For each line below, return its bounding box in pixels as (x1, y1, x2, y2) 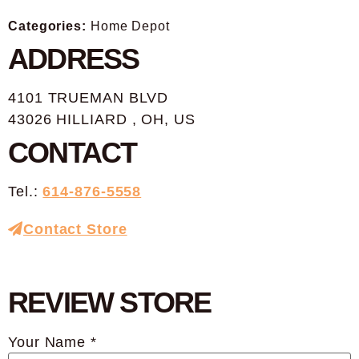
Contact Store (22, 220, 127, 237)
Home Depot (90, 18, 170, 33)
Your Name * (8, 334, 97, 351)
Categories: (8, 18, 91, 33)
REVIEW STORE (8, 285, 212, 319)
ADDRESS (8, 42, 139, 75)
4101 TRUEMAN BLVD (8, 89, 169, 106)
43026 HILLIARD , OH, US (8, 111, 196, 127)
